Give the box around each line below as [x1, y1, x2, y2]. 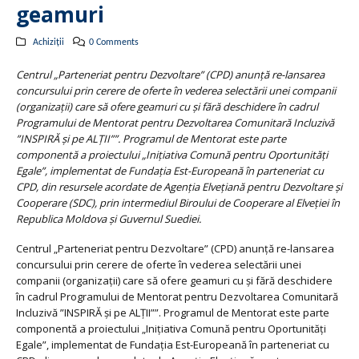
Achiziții [32, 38, 64, 47]
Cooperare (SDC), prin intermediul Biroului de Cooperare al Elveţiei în [16, 196, 340, 210]
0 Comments [89, 38, 139, 47]
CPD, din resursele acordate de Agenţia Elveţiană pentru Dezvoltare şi [16, 179, 342, 194]
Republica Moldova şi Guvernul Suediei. [16, 212, 201, 226]
